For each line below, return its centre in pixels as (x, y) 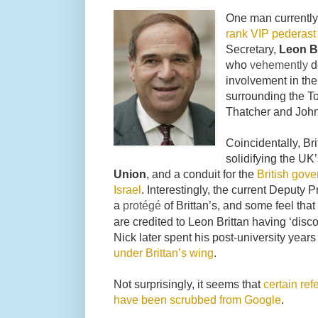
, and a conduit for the (202, 174)
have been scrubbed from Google (197, 299)
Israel (127, 189)
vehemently (279, 64)
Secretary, (252, 49)
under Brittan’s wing (164, 252)
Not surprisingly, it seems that (188, 284)
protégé (142, 205)
